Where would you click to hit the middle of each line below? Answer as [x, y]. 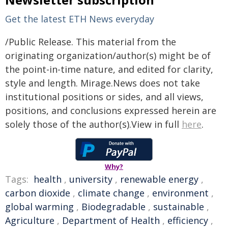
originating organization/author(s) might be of [108, 55]
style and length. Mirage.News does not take [103, 83]
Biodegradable [113, 207]
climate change [111, 193]
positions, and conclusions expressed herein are [111, 110]
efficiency [188, 220]
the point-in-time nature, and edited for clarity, [109, 69]
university [91, 179]
